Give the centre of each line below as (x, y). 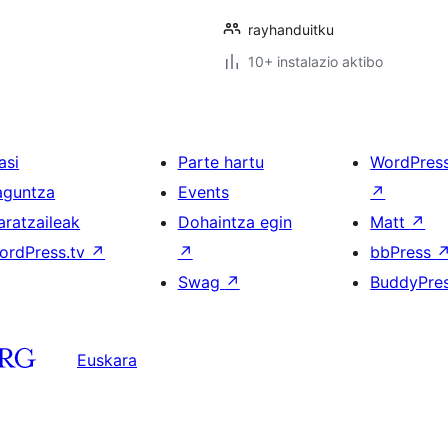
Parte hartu (220, 162)
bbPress (403, 252)
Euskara (107, 359)
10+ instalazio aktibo (315, 61)
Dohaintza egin (234, 222)
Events (203, 192)
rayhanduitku (291, 29)
